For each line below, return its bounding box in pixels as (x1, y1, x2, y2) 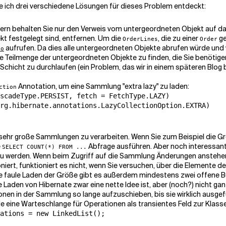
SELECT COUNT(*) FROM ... (2, 143, 87, 150)
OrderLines (123, 35, 158, 42)
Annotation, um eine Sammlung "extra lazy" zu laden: (17, 82, 189, 91)
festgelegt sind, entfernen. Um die (7, 34, 123, 43)
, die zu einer (158, 34, 200, 43)
